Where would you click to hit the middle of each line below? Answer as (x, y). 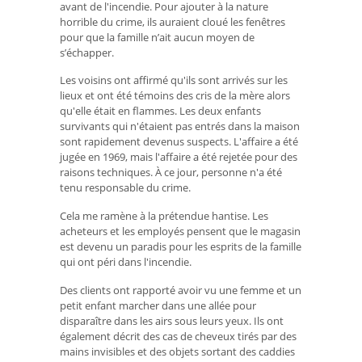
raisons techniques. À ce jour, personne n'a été (171, 173)
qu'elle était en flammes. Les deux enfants (160, 111)
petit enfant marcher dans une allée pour (158, 305)
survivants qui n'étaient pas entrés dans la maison (180, 126)
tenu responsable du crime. (125, 188)
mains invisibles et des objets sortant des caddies (177, 351)
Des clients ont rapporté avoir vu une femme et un (181, 290)
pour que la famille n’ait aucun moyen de (157, 37)
